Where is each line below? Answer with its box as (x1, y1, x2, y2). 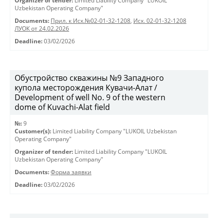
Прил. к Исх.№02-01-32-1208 (51, 17, 130, 24)
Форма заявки (51, 168, 91, 176)
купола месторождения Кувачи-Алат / (15, 82, 157, 93)
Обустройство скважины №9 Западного (15, 73, 164, 83)
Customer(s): (15, 127, 51, 135)
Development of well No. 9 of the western (15, 92, 165, 103)
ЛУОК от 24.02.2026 (15, 25, 69, 32)
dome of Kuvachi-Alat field (15, 102, 110, 112)
